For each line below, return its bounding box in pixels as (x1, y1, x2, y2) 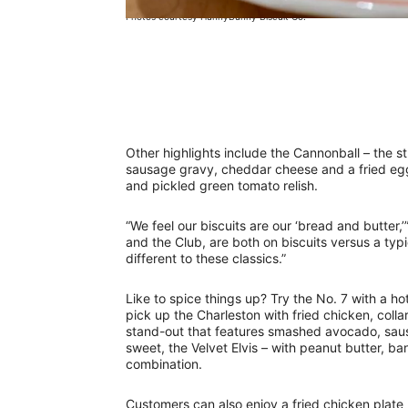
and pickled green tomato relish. (126, 177, 321, 193)
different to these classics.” (126, 250, 286, 266)
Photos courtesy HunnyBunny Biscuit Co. (126, 11, 306, 23)
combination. (126, 355, 202, 372)
